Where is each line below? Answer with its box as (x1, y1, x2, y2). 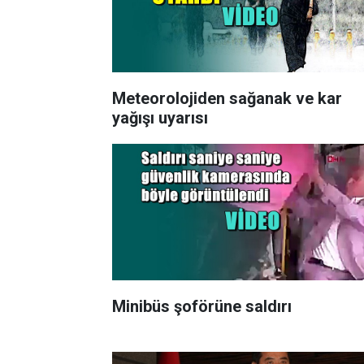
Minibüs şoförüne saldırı (112, 296, 292, 316)
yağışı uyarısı (112, 107, 208, 128)
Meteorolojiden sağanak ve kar (112, 88, 342, 108)
